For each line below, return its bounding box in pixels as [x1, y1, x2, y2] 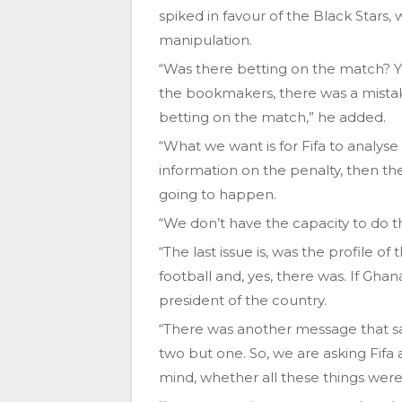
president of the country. [159, 292, 327, 310]
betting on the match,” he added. [159, 109, 386, 127]
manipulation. [159, 31, 252, 49]
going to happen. [159, 186, 276, 204]
